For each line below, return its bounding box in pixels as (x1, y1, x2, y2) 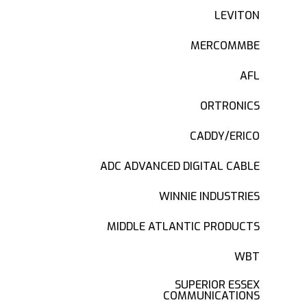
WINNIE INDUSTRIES (159, 189, 260, 204)
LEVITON (214, 8, 260, 23)
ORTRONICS (200, 99, 260, 113)
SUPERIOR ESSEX (175, 278, 260, 292)
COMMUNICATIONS (163, 288, 260, 303)
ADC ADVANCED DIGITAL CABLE (100, 159, 260, 173)
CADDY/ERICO (190, 129, 260, 143)
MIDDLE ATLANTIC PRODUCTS (107, 219, 260, 234)
